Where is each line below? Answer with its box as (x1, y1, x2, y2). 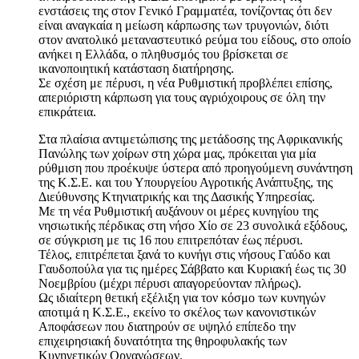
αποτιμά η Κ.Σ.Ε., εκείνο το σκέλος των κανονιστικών (38, 305, 316, 319)
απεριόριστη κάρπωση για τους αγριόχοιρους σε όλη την (38, 90, 325, 104)
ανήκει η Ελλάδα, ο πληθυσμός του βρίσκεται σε (38, 46, 288, 61)
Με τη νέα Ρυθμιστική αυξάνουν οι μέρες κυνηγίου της (38, 204, 318, 218)
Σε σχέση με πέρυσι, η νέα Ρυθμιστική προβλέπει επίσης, (38, 75, 333, 90)
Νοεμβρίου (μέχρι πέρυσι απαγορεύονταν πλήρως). (38, 276, 301, 290)
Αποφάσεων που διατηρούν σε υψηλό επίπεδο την (38, 319, 296, 333)
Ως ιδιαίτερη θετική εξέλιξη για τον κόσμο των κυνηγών (38, 290, 325, 305)
